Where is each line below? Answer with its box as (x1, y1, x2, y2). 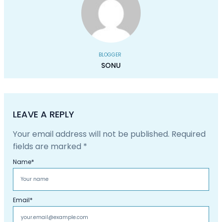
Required (171, 128, 206, 140)
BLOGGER (98, 51, 121, 58)
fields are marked (13, 140, 83, 152)
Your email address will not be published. (13, 128, 169, 140)
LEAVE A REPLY (13, 108, 74, 120)
